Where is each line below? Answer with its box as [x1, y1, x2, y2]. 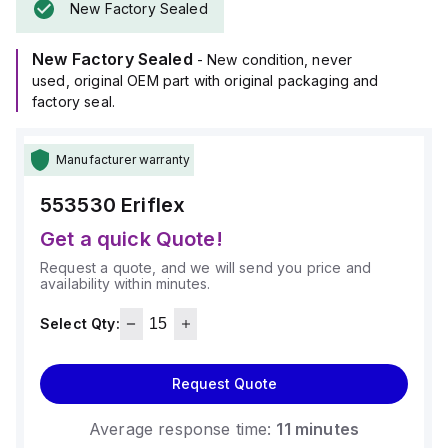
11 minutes [276, 419, 359, 439]
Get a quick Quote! [40, 227, 223, 251]
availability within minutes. [40, 275, 211, 292]
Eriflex [121, 193, 186, 217]
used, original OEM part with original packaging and [32, 72, 379, 89]
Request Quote [171, 375, 277, 392]
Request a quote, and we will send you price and [40, 259, 372, 276]
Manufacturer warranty [56, 152, 191, 167]
